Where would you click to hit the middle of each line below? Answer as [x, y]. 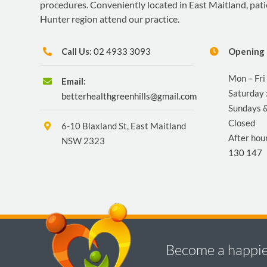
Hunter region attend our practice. [110, 18]
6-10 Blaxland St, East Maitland [124, 126]
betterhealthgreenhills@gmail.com [129, 96]
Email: [74, 81]
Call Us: [77, 51]
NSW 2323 [83, 141]
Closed [241, 122]
